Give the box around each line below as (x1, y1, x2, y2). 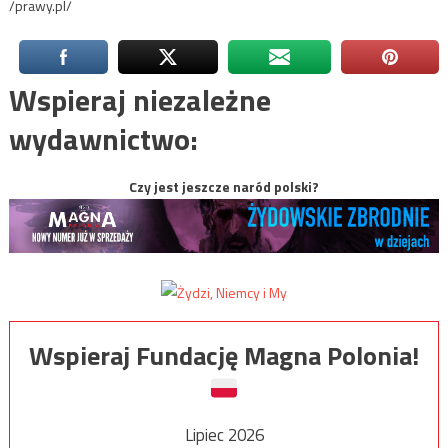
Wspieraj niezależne (8, 77, 271, 124)
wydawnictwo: (8, 116, 198, 163)
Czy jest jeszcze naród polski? (129, 176, 319, 198)
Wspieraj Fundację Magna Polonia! (29, 336, 419, 376)
